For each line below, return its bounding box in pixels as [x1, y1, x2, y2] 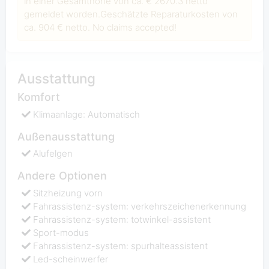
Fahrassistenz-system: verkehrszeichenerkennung [33, 200, 247, 212]
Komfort [17, 91, 60, 104]
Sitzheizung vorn [33, 187, 103, 199]
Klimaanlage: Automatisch [33, 108, 141, 120]
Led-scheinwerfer [33, 253, 109, 265]
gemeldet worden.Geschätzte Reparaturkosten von [23, 8, 238, 20]
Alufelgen [33, 148, 73, 160]
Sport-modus [33, 226, 89, 238]
